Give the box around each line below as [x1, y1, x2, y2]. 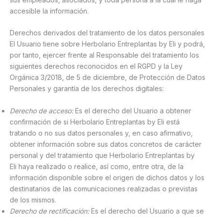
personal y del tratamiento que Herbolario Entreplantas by [10, 151, 195, 159]
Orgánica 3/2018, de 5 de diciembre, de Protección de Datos [10, 73, 205, 82]
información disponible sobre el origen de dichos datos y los [10, 173, 204, 182]
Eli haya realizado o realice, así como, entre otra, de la [10, 162, 184, 170]
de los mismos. [10, 195, 56, 204]
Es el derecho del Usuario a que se [89, 206, 204, 215]
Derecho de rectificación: [10, 206, 89, 215]
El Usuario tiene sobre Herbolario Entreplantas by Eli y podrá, [10, 40, 205, 48]
